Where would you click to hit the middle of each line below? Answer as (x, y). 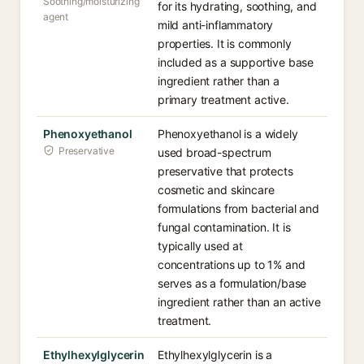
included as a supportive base (236, 62)
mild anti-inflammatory (216, 25)
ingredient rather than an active (239, 302)
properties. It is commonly (225, 43)
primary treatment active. (223, 100)
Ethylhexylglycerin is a (215, 355)
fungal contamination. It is (224, 227)
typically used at (201, 246)
